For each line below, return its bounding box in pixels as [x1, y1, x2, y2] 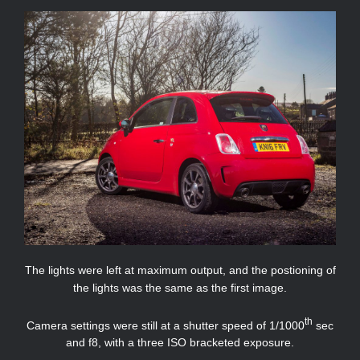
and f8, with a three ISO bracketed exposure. [66, 336, 294, 350]
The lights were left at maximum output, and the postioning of [24, 263, 336, 276]
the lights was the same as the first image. [73, 280, 287, 294]
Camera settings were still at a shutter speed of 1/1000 [27, 318, 305, 332]
